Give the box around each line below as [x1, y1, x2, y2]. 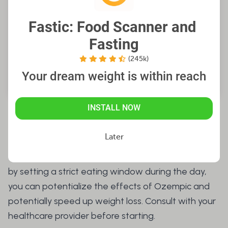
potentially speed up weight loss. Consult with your [8, 195, 216, 207]
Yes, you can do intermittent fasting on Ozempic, [8, 151, 209, 163]
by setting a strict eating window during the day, [8, 166, 207, 178]
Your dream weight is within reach [22, 69, 206, 84]
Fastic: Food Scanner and [28, 18, 196, 36]
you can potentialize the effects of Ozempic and [8, 181, 210, 192]
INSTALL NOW [88, 103, 140, 113]
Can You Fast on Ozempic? [8, 119, 191, 138]
